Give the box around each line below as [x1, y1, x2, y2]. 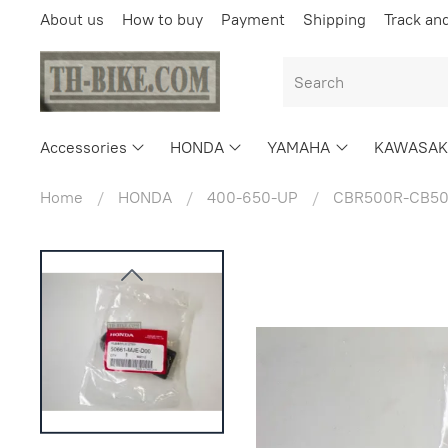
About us [40, 8, 104, 29]
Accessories [40, 136, 127, 157]
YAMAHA [267, 136, 331, 157]
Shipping [303, 8, 366, 29]
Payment [221, 8, 285, 29]
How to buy [122, 8, 203, 29]
